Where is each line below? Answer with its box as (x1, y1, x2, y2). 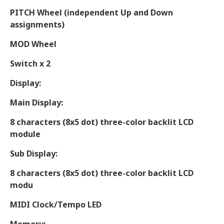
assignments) (10, 19, 64, 30)
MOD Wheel (10, 38, 56, 49)
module (10, 128, 40, 139)
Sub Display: (10, 148, 57, 159)
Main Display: (10, 97, 63, 108)
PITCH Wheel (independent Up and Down (10, 7, 173, 18)
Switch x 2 (10, 58, 50, 69)
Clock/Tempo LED (32, 199, 101, 210)
